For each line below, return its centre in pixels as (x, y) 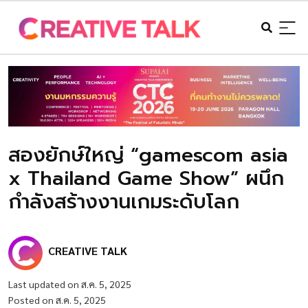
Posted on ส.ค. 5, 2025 (57, 300)
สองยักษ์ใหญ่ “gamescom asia (148, 155)
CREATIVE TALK (88, 251)
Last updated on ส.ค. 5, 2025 (70, 284)
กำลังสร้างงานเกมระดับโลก (124, 202)
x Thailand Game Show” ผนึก (146, 179)
